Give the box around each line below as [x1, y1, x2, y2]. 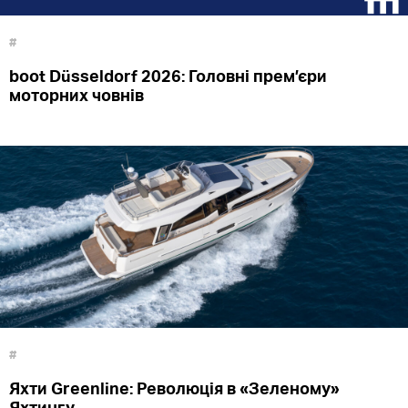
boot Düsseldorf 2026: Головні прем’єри [9, 66, 327, 86]
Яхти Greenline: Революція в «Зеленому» [9, 379, 340, 398]
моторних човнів [9, 86, 144, 105]
